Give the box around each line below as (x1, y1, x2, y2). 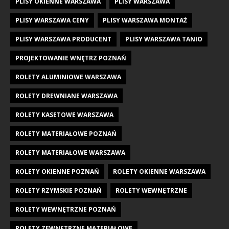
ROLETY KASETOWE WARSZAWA (15, 110, 113, 120)
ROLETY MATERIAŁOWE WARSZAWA (15, 148, 125, 157)
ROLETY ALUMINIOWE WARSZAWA (15, 73, 121, 82)
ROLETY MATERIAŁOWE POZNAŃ (15, 129, 117, 139)
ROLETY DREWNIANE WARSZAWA (15, 91, 118, 101)
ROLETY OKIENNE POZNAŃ (15, 167, 99, 176)
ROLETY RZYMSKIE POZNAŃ (15, 186, 102, 195)
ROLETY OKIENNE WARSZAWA (113, 167, 205, 176)
